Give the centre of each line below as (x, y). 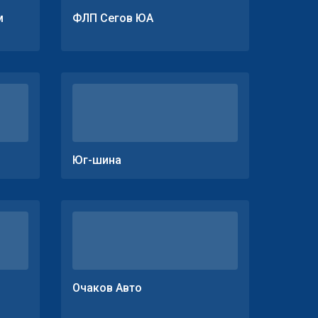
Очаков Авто (107, 288)
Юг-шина (97, 160)
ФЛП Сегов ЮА (113, 18)
